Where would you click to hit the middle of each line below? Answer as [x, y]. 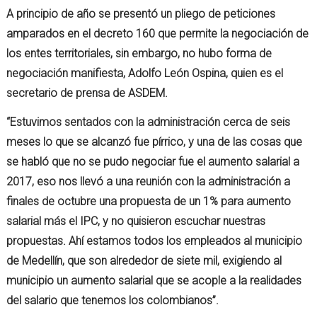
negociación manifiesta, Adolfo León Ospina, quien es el [145, 74]
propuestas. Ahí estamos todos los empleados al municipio [155, 241]
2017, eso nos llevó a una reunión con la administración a [149, 182]
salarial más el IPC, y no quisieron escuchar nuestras [136, 221]
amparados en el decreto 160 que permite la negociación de [158, 34]
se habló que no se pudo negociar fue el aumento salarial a [153, 162]
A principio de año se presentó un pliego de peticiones [141, 14]
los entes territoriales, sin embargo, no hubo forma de [139, 54]
